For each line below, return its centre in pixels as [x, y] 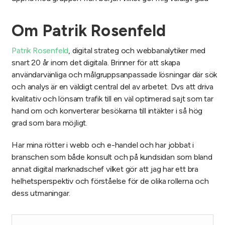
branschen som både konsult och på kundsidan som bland [112, 157]
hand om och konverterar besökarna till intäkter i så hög [107, 111]
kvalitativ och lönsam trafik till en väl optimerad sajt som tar [113, 99]
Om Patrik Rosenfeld [89, 31]
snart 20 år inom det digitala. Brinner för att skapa [96, 63]
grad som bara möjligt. [49, 123]
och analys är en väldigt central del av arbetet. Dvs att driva [113, 87]
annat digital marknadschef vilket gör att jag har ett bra [105, 169]
